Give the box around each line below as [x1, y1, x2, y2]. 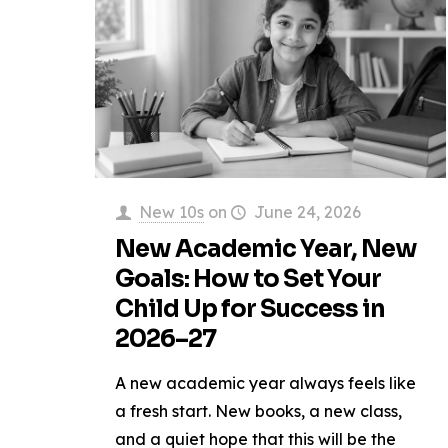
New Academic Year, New [115, 233, 418, 264]
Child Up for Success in [115, 293, 386, 324]
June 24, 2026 [253, 201, 361, 222]
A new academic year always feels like [115, 372, 417, 393]
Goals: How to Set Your [115, 263, 382, 294]
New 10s [138, 201, 204, 222]
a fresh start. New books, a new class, [115, 400, 403, 421]
